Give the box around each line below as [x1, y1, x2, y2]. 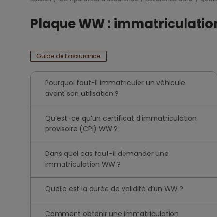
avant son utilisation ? [45, 89, 119, 98]
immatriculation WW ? [45, 159, 121, 169]
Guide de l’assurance [36, 52, 100, 60]
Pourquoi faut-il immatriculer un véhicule [45, 78, 185, 88]
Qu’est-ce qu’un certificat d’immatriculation [45, 113, 197, 123]
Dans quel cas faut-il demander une [45, 149, 169, 158]
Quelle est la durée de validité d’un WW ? [45, 184, 183, 194]
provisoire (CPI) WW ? [45, 124, 118, 134]
